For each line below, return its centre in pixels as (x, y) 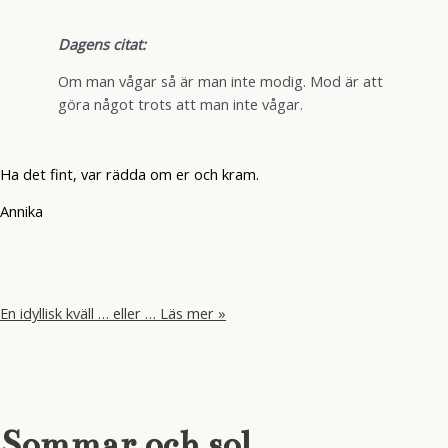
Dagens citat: (101, 43)
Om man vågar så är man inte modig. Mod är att (220, 81)
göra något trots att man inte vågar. (180, 104)
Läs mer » (191, 313)
